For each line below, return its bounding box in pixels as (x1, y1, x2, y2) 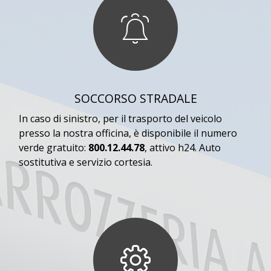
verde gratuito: (19, 141, 88, 155)
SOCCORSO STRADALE (74, 90, 197, 107)
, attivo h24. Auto (145, 141, 221, 155)
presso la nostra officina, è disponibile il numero (19, 126, 237, 140)
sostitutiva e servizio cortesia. (19, 155, 152, 169)
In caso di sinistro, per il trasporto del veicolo (19, 112, 222, 126)
